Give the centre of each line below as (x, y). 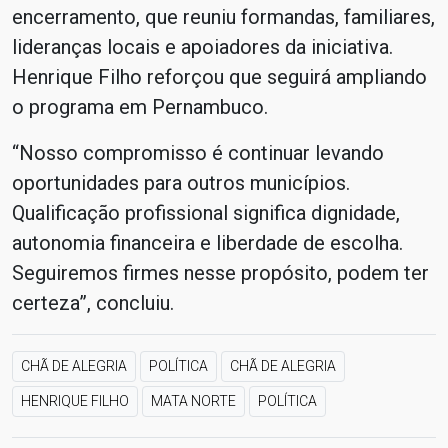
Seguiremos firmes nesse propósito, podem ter (220, 273)
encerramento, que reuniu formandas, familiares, (223, 17)
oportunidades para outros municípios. (181, 183)
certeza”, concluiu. (93, 303)
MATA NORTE (193, 401)
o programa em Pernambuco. (140, 107)
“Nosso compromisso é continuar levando (198, 153)
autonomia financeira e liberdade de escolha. (207, 243)
